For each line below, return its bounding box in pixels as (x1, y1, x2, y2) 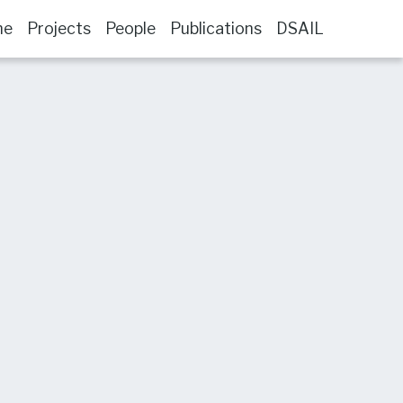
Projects (27, 19, 91, 39)
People (105, 19, 156, 39)
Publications (170, 19, 262, 39)
